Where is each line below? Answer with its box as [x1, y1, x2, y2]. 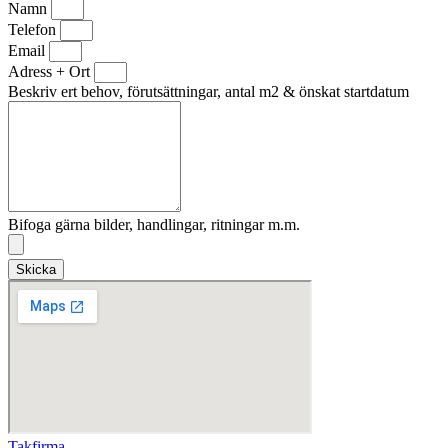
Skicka [16, 261, 56, 277]
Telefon [8, 20, 60, 38]
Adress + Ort [8, 62, 94, 80]
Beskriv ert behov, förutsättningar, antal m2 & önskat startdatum [8, 82, 409, 100]
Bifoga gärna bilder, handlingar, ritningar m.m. [8, 215, 300, 233]
